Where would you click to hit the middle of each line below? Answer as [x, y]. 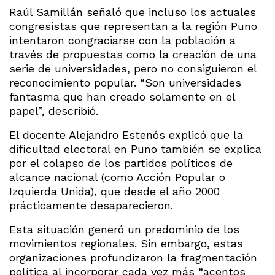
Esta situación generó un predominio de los [124, 229]
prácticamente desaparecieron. [91, 205]
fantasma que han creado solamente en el [122, 96]
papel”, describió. [54, 110]
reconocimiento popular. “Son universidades [125, 82]
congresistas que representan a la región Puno [133, 26]
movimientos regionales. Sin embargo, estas [126, 243]
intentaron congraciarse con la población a [122, 40]
